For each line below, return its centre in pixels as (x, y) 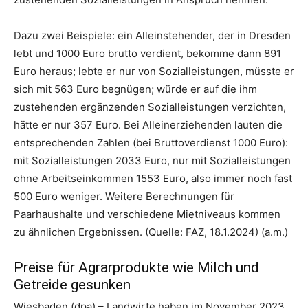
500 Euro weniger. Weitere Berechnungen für (124, 196)
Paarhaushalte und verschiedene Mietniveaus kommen (147, 214)
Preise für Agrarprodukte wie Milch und (136, 267)
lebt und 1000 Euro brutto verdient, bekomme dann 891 (147, 53)
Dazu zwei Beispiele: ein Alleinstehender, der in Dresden (152, 35)
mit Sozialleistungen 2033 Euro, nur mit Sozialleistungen (152, 161)
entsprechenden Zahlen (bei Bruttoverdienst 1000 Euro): (151, 143)
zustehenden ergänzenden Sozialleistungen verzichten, (150, 107)
